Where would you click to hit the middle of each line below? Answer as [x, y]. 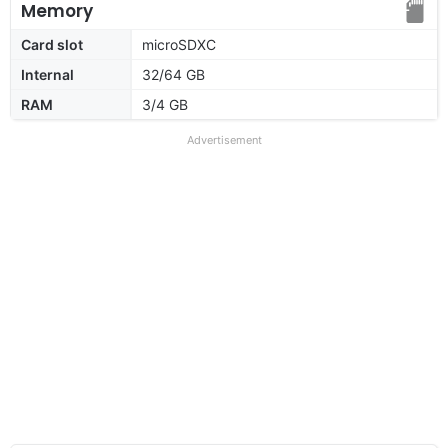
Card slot [52, 44]
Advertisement [224, 139]
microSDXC [179, 44]
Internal [47, 74]
